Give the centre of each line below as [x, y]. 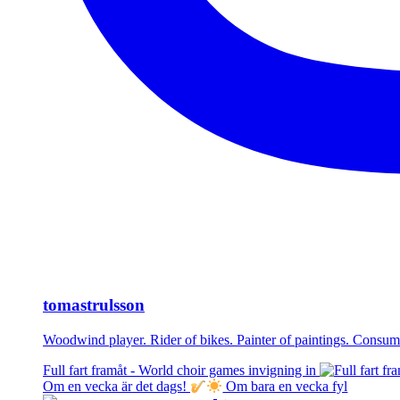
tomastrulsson [94, 305]
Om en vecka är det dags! [117, 387]
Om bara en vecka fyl [285, 387]
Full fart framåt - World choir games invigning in [181, 370]
